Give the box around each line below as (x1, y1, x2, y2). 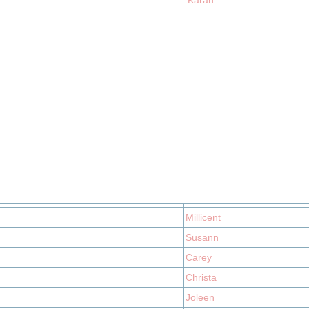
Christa (186, 272, 217, 283)
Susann (186, 232, 219, 243)
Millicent (186, 212, 221, 223)
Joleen (186, 292, 215, 303)
